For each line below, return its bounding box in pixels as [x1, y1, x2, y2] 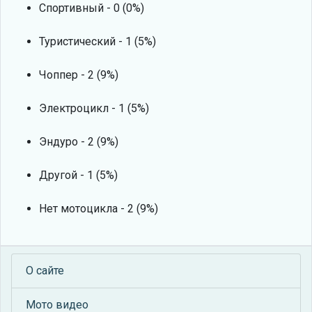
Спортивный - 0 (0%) [39, 1, 144, 15]
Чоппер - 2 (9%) [39, 68, 118, 82]
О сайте [26, 264, 64, 278]
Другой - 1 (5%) [39, 169, 118, 182]
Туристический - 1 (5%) [39, 35, 156, 49]
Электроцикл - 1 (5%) [39, 102, 149, 116]
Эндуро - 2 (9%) [39, 135, 118, 149]
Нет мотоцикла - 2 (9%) [39, 202, 158, 216]
